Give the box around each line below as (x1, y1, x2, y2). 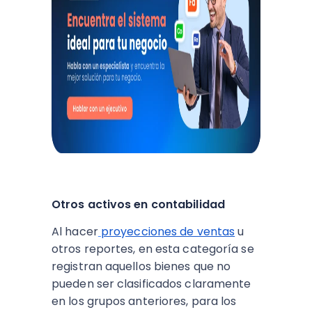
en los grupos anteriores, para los (52, 293, 237, 309)
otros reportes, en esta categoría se (52, 241, 254, 257)
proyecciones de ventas (100, 224, 235, 240)
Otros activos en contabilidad (52, 196, 225, 212)
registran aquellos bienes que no (52, 258, 231, 274)
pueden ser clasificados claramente (52, 276, 251, 292)
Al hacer (52, 224, 98, 240)
